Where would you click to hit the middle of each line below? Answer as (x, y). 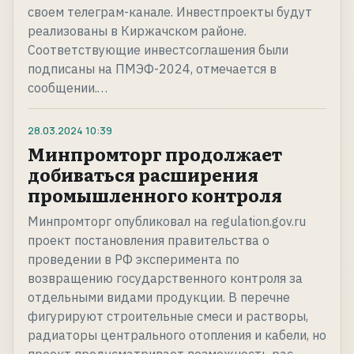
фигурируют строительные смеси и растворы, (168, 316)
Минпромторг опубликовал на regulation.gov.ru (167, 222)
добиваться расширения (143, 175)
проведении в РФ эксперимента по (134, 260)
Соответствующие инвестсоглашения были (158, 50)
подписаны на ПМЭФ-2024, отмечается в (152, 69)
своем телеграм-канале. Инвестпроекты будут (170, 12)
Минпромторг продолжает (155, 154)
